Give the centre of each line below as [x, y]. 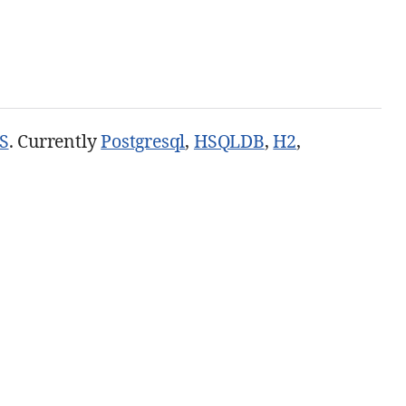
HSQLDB [229, 141]
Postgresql [143, 141]
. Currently [55, 141]
